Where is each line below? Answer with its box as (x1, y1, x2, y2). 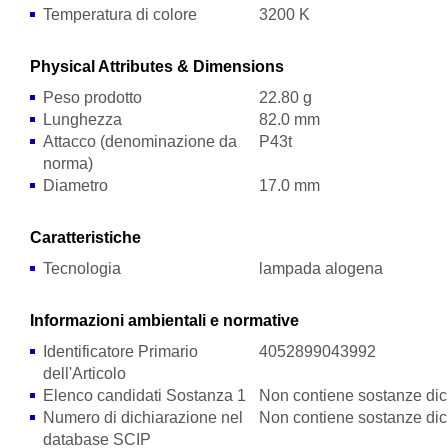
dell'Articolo (43, 365, 127, 382)
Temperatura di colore (43, 6, 198, 23)
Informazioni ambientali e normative (30, 312, 300, 329)
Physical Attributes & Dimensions (30, 58, 285, 75)
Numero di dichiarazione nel (43, 409, 244, 426)
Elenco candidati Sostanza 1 (43, 387, 247, 404)
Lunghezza (43, 111, 123, 128)
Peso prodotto (43, 89, 143, 106)
